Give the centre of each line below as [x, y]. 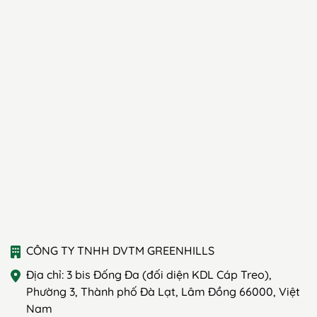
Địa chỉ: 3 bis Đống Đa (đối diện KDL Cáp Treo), [149, 275]
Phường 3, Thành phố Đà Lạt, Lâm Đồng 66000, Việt [163, 292]
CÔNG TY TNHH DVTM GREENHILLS [120, 251]
